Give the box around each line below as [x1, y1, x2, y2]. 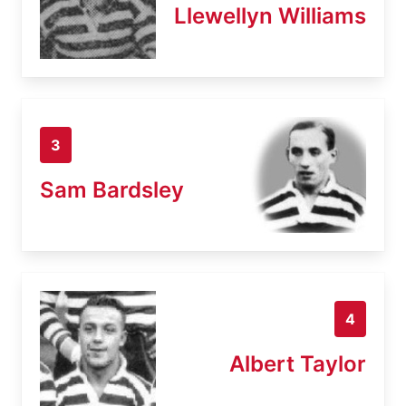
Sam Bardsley [40, 176, 184, 203]
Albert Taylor [229, 350, 366, 377]
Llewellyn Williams [174, 2, 366, 29]
